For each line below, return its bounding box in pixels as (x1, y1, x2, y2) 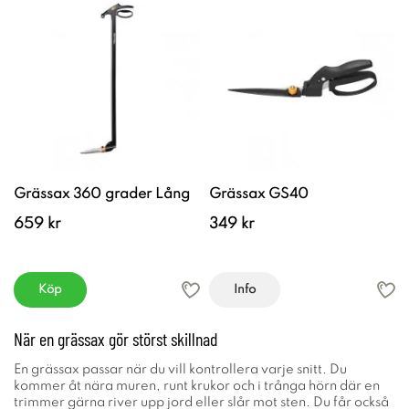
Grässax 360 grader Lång (14, 187, 190, 202)
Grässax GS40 (209, 187, 309, 202)
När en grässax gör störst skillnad (14, 328, 217, 350)
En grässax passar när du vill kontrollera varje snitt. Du (14, 363, 347, 376)
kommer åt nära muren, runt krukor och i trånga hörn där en (14, 380, 380, 393)
